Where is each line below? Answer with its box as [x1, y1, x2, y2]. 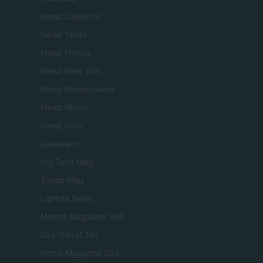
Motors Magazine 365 [41, 211, 123, 222]
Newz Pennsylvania [41, 84, 115, 95]
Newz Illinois [41, 102, 87, 113]
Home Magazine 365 [41, 248, 119, 258]
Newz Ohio [41, 120, 82, 131]
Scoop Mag [41, 175, 83, 186]
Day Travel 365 [41, 230, 99, 240]
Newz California [41, 11, 100, 22]
